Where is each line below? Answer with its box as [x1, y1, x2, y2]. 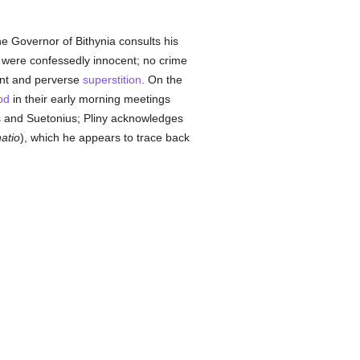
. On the [141, 73, 182, 86]
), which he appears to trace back [19, 131, 190, 144]
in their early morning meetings [9, 92, 170, 105]
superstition [82, 73, 141, 86]
